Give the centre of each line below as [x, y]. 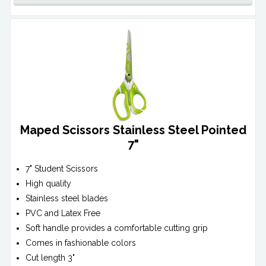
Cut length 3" [50, 258]
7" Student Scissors [62, 169]
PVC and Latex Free [63, 213]
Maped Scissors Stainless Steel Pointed [133, 130]
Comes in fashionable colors [81, 243]
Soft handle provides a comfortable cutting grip [117, 228]
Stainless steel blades [67, 199]
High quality [49, 184]
